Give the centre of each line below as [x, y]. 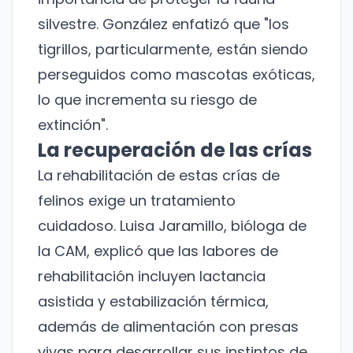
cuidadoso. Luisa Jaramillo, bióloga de [172, 226]
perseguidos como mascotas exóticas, [176, 75]
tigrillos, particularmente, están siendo [173, 50]
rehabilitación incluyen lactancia [152, 277]
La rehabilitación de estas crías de [159, 176]
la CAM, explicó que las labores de [158, 251]
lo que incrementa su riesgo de [147, 100]
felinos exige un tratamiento [137, 201]
